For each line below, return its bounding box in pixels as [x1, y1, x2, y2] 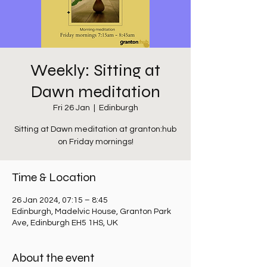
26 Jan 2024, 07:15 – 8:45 [12, 196, 108, 204]
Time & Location [12, 170, 96, 185]
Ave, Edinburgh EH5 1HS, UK [12, 219, 118, 227]
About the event [12, 250, 94, 265]
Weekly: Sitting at [30, 60, 160, 80]
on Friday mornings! [57, 138, 133, 146]
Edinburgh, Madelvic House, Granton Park [12, 207, 171, 216]
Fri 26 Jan [52, 104, 90, 112]
